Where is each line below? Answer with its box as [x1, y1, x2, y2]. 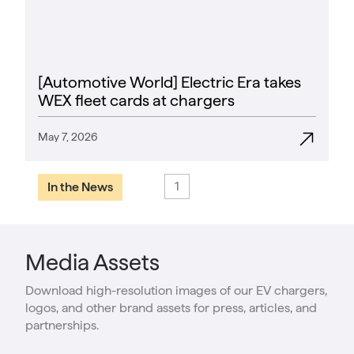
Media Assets [25, 249, 160, 277]
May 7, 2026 [38, 130, 98, 144]
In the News [47, 179, 113, 195]
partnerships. [25, 318, 99, 333]
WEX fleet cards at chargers [38, 91, 235, 111]
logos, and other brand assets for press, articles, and [25, 300, 317, 316]
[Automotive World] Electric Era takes [38, 73, 301, 92]
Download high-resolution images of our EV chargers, [25, 283, 327, 299]
